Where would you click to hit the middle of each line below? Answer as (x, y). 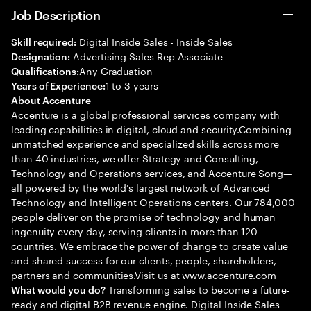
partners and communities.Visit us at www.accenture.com (144, 274)
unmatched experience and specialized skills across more (145, 143)
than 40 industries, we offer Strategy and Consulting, (135, 158)
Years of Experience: (58, 85)
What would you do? (58, 289)
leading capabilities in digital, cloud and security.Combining (151, 128)
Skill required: (44, 41)
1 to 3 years (132, 85)
